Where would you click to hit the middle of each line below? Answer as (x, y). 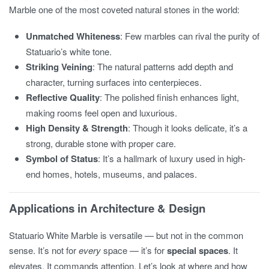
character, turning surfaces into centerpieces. (114, 82)
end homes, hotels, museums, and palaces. (112, 174)
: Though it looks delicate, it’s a (188, 127)
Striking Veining (59, 66)
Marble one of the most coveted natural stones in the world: (124, 9)
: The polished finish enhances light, (170, 97)
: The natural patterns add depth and (163, 66)
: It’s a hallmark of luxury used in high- (172, 158)
